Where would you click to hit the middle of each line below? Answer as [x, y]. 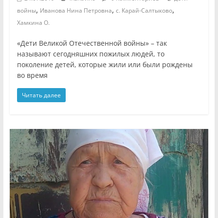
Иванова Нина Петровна [76, 10]
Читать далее [41, 95]
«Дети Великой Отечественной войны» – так [92, 43]
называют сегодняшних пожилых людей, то [91, 54]
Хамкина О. [33, 22]
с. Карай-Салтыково [144, 10]
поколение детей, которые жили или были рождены [105, 64]
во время [32, 75]
